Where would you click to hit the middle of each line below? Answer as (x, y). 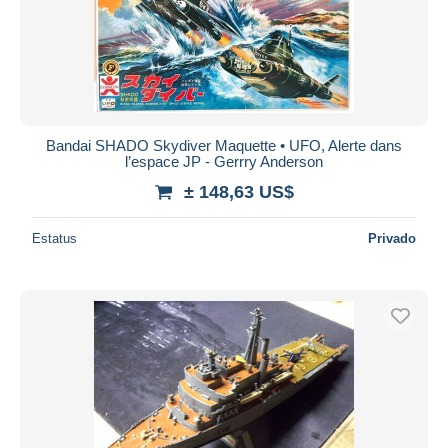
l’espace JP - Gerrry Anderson (224, 161)
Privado (392, 238)
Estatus (54, 238)
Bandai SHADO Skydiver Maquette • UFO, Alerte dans (224, 145)
